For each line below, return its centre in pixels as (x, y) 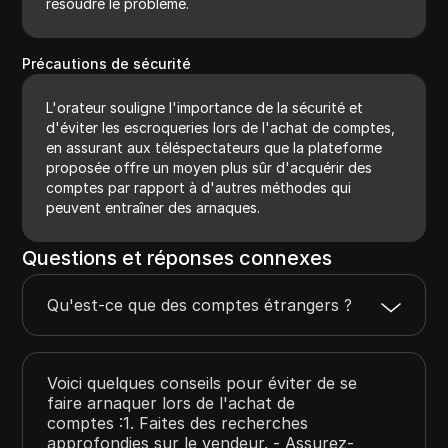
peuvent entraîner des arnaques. (153, 207)
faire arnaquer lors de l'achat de (171, 402)
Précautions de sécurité (107, 63)
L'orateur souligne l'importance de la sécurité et (205, 107)
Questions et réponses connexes (177, 257)
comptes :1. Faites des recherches (178, 422)
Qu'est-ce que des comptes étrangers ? (200, 304)
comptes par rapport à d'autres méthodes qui (199, 187)
